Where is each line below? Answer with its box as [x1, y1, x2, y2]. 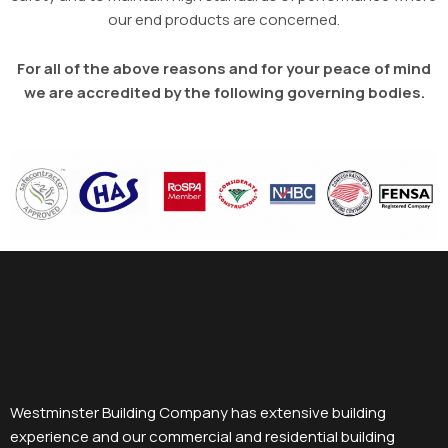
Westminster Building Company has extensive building [10, 401, 386, 423]
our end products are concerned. [108, 9, 340, 31]
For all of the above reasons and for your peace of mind [17, 58, 431, 80]
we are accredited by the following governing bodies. [23, 82, 425, 104]
